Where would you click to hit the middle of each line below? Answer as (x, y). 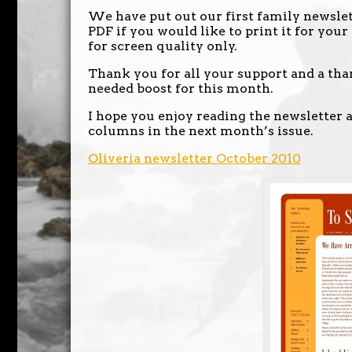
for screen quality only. (162, 46)
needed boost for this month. (180, 89)
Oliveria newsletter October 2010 (194, 159)
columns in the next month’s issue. (200, 131)
